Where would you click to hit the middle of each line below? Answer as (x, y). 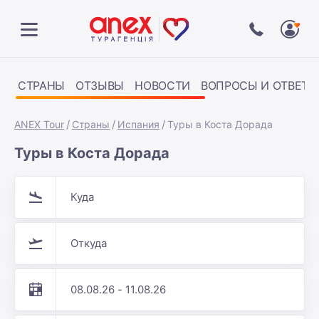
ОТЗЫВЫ (100, 85)
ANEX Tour (39, 124)
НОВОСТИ (162, 85)
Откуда (89, 243)
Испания (138, 124)
